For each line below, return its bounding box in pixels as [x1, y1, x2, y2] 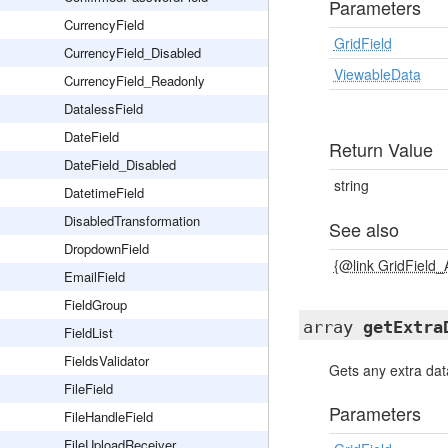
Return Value [328, 136, 433, 162]
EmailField [64, 267, 125, 286]
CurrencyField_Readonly [64, 71, 205, 90]
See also [328, 216, 399, 242]
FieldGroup [64, 295, 127, 314]
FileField [64, 379, 113, 398]
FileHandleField [64, 407, 153, 426]
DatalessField [64, 99, 143, 118]
